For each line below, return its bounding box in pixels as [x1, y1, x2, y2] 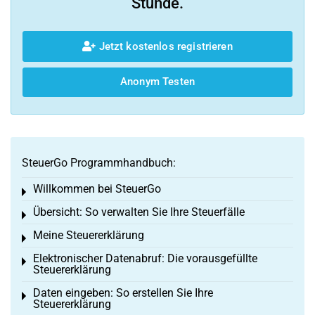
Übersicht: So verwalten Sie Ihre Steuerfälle [33, 205, 245, 219]
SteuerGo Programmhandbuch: [22, 156, 176, 169]
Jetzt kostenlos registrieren [96, 39, 233, 53]
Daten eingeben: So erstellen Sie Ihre [33, 286, 213, 300]
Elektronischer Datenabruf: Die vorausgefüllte [33, 252, 257, 265]
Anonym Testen [120, 75, 195, 89]
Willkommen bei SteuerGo [33, 182, 161, 195]
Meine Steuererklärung [33, 229, 144, 242]
